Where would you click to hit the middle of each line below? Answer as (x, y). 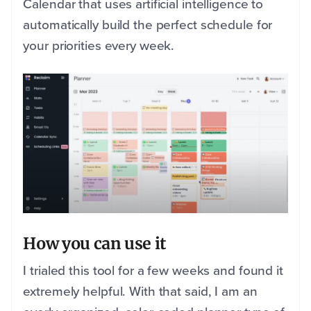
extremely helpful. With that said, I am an (140, 292)
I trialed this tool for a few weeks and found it (153, 271)
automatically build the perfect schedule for (148, 25)
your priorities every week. (99, 46)
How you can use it (95, 244)
